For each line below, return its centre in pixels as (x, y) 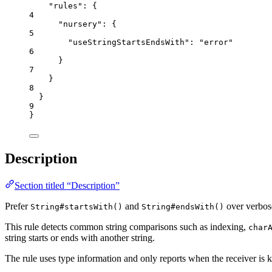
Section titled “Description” (67, 186)
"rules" (66, 6)
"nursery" (80, 24)
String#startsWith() (76, 207)
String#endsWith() (183, 207)
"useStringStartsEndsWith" (129, 42)
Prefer (18, 206)
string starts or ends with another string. (80, 238)
